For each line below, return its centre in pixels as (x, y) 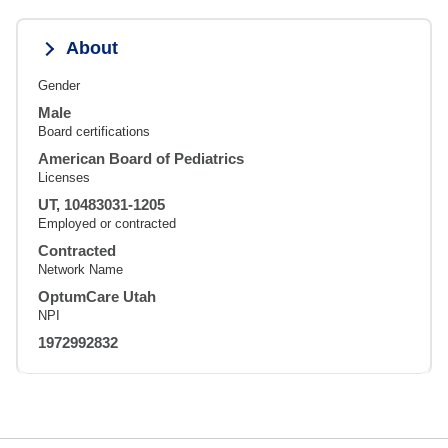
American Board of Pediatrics (141, 159)
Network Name (80, 270)
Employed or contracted (107, 224)
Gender (59, 86)
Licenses (64, 178)
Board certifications (94, 132)
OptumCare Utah (97, 297)
